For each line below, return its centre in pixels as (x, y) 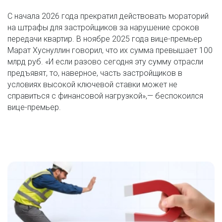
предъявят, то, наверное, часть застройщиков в (95, 73)
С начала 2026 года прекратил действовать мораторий (108, 16)
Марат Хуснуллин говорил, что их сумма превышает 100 (110, 50)
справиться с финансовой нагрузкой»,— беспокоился (105, 96)
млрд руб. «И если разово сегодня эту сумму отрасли (105, 62)
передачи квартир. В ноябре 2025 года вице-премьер (105, 39)
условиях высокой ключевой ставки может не (92, 84)
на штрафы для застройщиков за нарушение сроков (103, 28)
